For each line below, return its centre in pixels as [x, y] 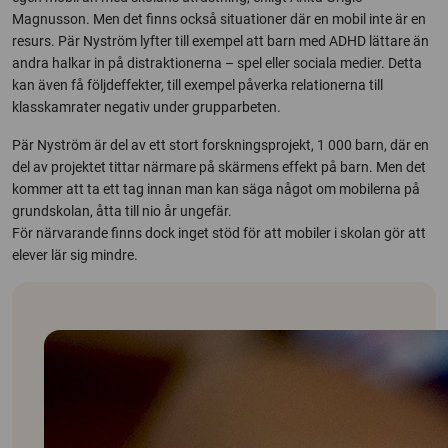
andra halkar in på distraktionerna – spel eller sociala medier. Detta [217, 63]
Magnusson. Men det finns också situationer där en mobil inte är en [219, 19]
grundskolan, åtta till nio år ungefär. [122, 211]
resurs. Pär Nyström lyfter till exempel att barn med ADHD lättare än [220, 41]
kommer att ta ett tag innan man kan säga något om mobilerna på [216, 189]
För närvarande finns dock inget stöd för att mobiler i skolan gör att [219, 233]
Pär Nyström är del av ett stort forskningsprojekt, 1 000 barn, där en [220, 145]
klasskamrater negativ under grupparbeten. [146, 107]
